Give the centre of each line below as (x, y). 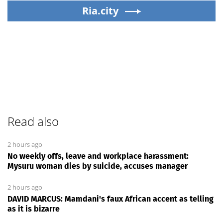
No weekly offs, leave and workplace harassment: (98, 156)
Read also (33, 121)
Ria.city (100, 11)
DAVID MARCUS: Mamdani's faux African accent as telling (111, 199)
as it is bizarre (34, 209)
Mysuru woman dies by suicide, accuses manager (98, 166)
